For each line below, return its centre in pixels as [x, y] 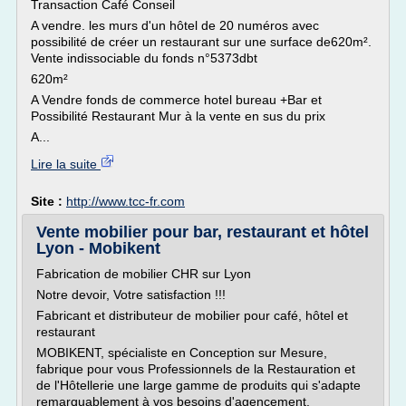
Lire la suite [66, 164]
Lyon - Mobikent [98, 248]
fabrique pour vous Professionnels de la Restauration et [196, 369]
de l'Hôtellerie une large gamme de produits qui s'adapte [198, 385]
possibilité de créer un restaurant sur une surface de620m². [201, 42]
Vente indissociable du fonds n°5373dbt [144, 58]
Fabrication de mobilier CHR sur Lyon [144, 274]
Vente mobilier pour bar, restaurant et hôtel [203, 232]
